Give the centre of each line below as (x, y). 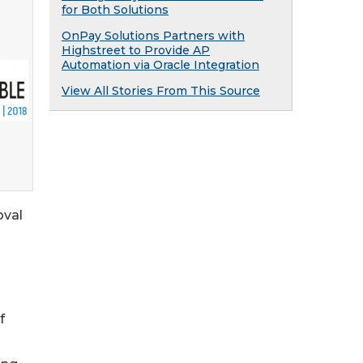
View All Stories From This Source (161, 91)
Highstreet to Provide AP (136, 50)
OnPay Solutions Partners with (153, 36)
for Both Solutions (115, 10)
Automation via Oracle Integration (160, 65)
